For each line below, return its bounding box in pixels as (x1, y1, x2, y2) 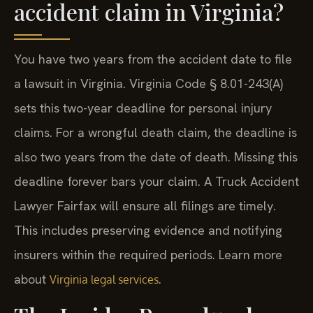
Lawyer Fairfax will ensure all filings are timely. (14, 198, 276, 214)
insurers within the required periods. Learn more (14, 247, 282, 263)
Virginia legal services (50, 272, 159, 287)
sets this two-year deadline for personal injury (14, 100, 272, 117)
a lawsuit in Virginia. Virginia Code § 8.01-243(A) (14, 75, 283, 92)
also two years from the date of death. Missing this (14, 149, 298, 166)
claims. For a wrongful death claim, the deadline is (14, 124, 297, 141)
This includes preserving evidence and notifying (14, 222, 282, 239)
